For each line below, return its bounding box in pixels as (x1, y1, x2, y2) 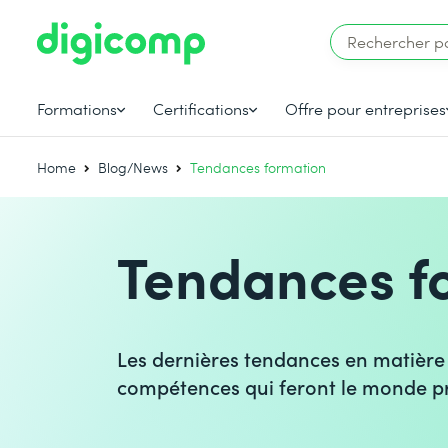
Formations (37, 97, 118, 119)
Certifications (153, 97, 250, 119)
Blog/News (98, 158, 169, 177)
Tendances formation (190, 158, 327, 177)
